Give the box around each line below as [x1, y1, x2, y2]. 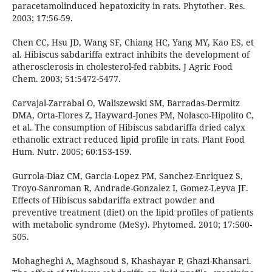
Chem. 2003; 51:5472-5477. [12, 73, 121, 85]
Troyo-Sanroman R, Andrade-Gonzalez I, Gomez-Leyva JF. [12, 182, 248, 194]
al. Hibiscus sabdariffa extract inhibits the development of [12, 49, 250, 61]
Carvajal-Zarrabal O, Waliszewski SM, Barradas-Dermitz [12, 97, 240, 109]
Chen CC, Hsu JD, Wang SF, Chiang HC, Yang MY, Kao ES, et [12, 36, 254, 49]
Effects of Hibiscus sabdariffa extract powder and [12, 194, 215, 206]
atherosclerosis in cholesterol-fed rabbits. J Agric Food [12, 61, 233, 73]
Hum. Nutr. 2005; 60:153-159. [12, 146, 132, 158]
